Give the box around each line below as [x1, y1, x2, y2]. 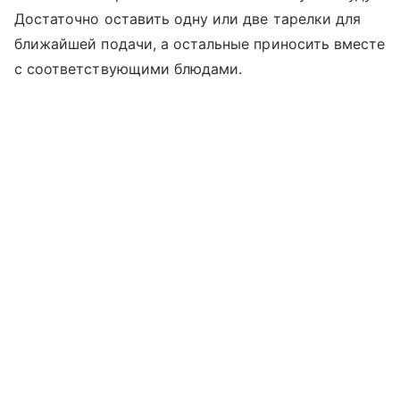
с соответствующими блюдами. [14, 59, 243, 78]
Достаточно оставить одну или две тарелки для [14, 9, 362, 28]
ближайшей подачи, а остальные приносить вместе [14, 34, 386, 53]
